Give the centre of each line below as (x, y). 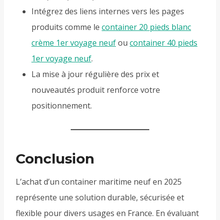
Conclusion (55, 159)
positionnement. (62, 106)
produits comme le (67, 27)
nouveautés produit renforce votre (96, 90)
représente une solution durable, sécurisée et (100, 198)
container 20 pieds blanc (146, 27)
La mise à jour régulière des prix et (95, 74)
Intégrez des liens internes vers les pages (108, 12)
